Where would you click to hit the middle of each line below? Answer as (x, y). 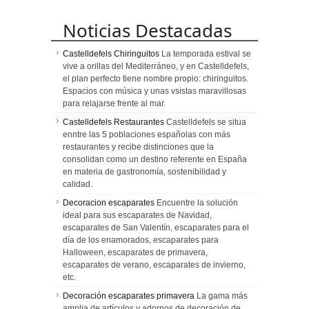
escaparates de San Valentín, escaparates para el (156, 228)
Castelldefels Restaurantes (113, 122)
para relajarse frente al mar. (114, 103)
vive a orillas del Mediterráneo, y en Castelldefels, (156, 66)
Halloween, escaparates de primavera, (135, 252)
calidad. (78, 184)
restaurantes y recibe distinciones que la (138, 147)
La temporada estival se (205, 54)
